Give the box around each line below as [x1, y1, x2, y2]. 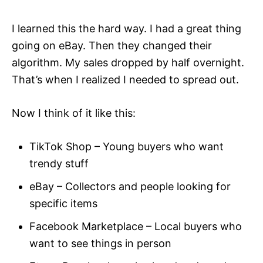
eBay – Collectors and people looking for [29, 180, 231, 193]
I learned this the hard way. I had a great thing [12, 22, 241, 35]
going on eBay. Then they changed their [12, 39, 212, 52]
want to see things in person [29, 237, 171, 250]
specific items [29, 197, 97, 210]
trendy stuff [29, 157, 89, 170]
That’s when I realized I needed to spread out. [12, 73, 239, 86]
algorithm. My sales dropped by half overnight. [12, 56, 244, 69]
